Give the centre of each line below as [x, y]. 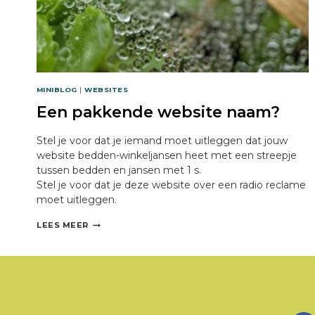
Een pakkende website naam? [158, 112]
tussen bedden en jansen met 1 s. [119, 171]
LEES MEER [63, 225]
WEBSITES [107, 90]
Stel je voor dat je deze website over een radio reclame [171, 185]
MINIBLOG [57, 90]
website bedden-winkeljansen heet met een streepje [167, 156]
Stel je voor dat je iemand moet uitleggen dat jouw [162, 141]
